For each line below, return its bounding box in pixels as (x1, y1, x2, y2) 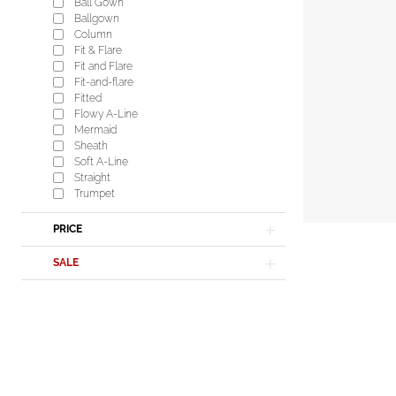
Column (74, 28, 112, 42)
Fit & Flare (74, 44, 122, 57)
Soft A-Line (74, 156, 128, 169)
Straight (74, 171, 110, 185)
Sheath (74, 140, 108, 153)
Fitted (74, 92, 102, 105)
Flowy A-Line (74, 108, 138, 121)
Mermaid (74, 124, 117, 137)
